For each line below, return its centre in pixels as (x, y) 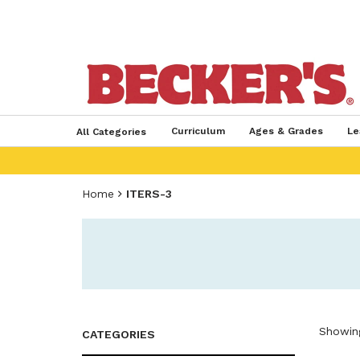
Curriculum (198, 131)
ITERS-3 (149, 194)
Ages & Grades (286, 131)
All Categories (111, 132)
